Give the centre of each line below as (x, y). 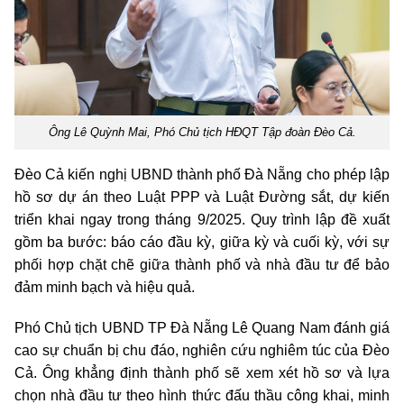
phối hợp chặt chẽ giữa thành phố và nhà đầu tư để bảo (202, 264)
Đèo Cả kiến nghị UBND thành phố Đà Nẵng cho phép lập (202, 174)
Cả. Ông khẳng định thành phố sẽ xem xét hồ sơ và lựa (202, 372)
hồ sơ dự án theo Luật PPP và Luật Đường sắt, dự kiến (202, 197)
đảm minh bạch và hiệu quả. (105, 287)
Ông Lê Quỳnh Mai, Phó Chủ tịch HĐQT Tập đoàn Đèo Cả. (202, 132)
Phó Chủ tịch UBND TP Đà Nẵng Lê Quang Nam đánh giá (202, 327)
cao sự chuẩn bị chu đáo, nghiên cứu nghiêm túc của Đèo (202, 350)
